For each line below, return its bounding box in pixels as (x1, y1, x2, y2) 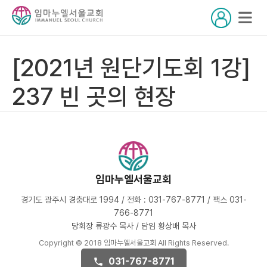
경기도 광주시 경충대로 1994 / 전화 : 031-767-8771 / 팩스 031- (20, 195, 247, 204)
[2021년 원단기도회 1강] (12, 54, 250, 82)
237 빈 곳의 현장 (12, 82, 176, 111)
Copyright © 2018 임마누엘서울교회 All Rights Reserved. (38, 238, 229, 247)
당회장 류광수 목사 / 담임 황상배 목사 (71, 221, 196, 231)
